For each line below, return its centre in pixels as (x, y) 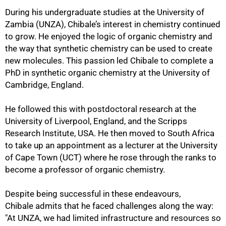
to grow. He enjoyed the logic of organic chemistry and (109, 37)
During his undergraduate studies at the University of (105, 12)
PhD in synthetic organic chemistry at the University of (107, 73)
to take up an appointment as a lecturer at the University (111, 146)
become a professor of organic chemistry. (85, 170)
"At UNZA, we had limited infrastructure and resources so (113, 218)
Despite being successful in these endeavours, (93, 194)
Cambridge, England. (44, 85)
